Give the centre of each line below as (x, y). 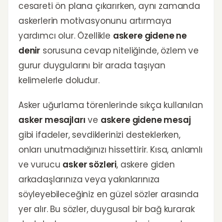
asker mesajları (52, 120)
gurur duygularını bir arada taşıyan (92, 65)
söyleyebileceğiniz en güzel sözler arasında (109, 194)
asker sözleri (90, 165)
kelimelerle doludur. (59, 80)
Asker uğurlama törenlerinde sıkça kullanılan (111, 105)
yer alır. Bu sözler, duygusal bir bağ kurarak (107, 209)
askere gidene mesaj (145, 120)
